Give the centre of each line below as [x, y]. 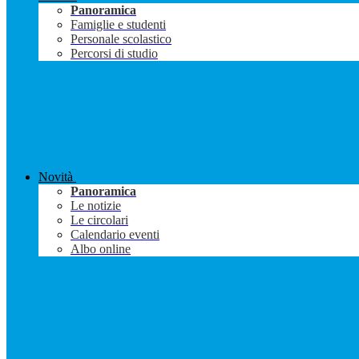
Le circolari [99, 220]
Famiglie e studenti [118, 25]
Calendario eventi [115, 235]
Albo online [101, 249]
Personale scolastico [121, 39]
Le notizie [96, 206]
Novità [56, 177]
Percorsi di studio [114, 54]
